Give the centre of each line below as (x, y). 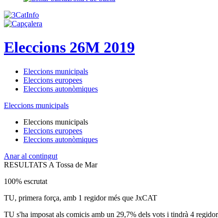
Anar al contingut (31, 156)
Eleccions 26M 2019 (69, 47)
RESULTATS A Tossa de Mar (51, 164)
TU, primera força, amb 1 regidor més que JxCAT (81, 198)
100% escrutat (26, 181)
